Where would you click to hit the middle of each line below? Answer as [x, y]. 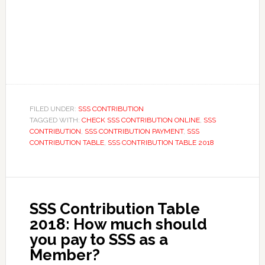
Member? [64, 255]
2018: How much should [118, 224]
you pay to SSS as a [98, 239]
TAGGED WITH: [55, 120]
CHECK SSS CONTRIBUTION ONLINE [140, 120]
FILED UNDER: [54, 109]
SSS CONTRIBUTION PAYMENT [134, 131]
